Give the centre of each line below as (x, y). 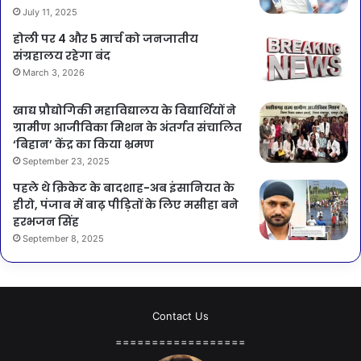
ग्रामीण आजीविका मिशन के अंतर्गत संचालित (127, 127)
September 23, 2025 (66, 161)
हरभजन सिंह (46, 221)
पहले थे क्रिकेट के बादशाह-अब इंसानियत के (124, 187)
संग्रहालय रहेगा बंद (62, 55)
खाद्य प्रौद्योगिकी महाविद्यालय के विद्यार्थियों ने (124, 110)
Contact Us (180, 315)
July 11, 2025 (50, 12)
